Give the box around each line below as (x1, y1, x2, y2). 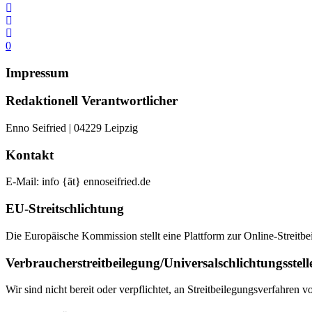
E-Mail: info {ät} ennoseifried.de (6, 175, 150, 188)
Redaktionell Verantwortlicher (6, 93, 178, 109)
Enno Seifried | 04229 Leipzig (6, 121, 138, 134)
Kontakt (6, 147, 54, 162)
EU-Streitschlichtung (6, 201, 124, 217)
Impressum (6, 65, 69, 80)
